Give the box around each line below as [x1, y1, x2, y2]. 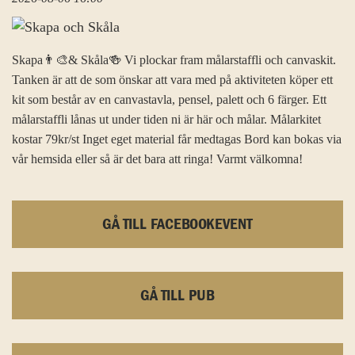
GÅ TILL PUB [140, 288, 215, 304]
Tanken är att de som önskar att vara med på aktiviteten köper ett [12, 72, 333, 88]
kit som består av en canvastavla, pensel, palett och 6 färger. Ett [12, 92, 326, 108]
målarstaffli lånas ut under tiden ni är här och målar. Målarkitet [12, 112, 321, 128]
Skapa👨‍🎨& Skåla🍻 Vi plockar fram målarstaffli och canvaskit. [12, 52, 336, 68]
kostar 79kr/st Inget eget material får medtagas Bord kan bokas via [12, 132, 342, 147]
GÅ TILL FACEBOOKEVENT [102, 216, 253, 233]
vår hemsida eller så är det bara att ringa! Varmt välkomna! [12, 151, 303, 167]
